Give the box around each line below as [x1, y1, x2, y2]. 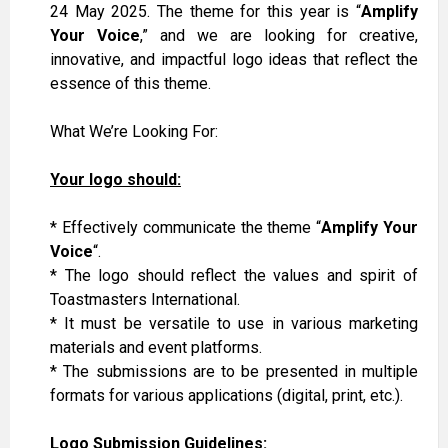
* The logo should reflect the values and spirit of [50, 266, 418, 286]
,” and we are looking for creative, [140, 26, 418, 46]
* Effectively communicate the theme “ [50, 218, 322, 238]
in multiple [337, 362, 418, 382]
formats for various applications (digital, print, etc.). [50, 386, 403, 406]
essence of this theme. [50, 74, 211, 94]
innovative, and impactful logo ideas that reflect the [50, 50, 418, 70]
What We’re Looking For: [50, 122, 218, 142]
